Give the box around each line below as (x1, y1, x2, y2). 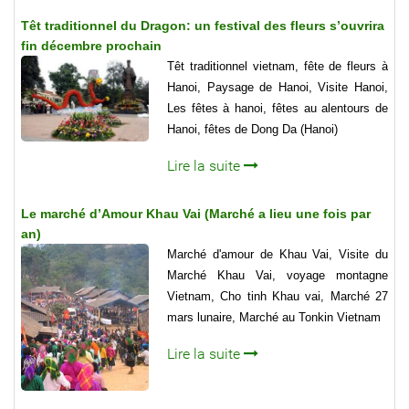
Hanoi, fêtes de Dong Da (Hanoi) (167, 121, 338, 136)
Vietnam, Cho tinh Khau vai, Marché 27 (167, 288, 388, 303)
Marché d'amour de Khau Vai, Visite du (167, 246, 388, 261)
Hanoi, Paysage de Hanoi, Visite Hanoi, (167, 79, 388, 94)
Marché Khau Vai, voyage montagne (167, 267, 388, 282)
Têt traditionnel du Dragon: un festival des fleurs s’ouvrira (21, 17, 384, 33)
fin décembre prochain (21, 37, 162, 53)
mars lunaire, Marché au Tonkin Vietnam (167, 309, 381, 324)
